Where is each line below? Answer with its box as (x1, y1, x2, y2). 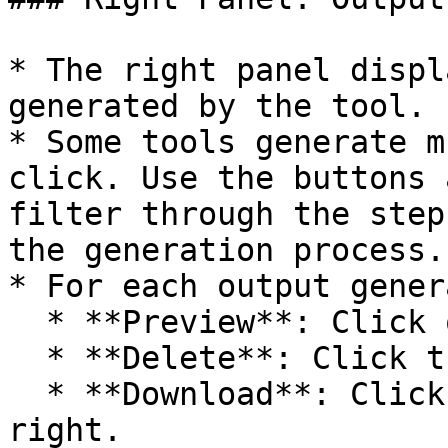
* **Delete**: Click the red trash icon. (8, 340, 46, 376)
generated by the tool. (8, 88, 426, 124)
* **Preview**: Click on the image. (8, 304, 46, 340)
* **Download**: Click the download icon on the (8, 376, 46, 412)
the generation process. (8, 232, 445, 268)
